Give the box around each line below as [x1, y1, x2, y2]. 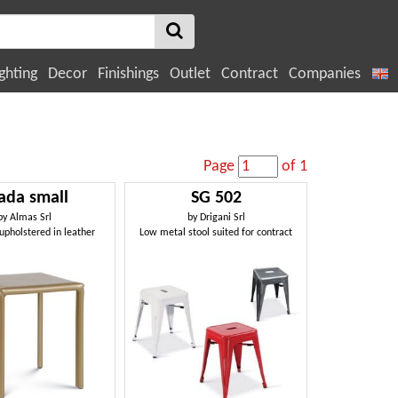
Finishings [98, 65, 159, 83]
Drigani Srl [199, 212, 245, 223]
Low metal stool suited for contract [139, 227, 293, 238]
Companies [289, 65, 361, 83]
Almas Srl [10, 212, 52, 223]
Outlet [170, 65, 211, 83]
